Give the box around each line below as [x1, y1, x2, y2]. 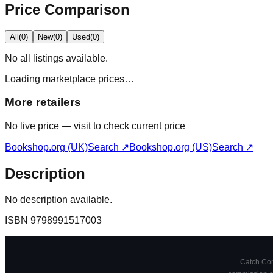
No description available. [5, 194, 112, 205]
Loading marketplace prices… [5, 73, 134, 84]
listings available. [30, 52, 108, 63]
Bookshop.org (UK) [5, 141, 88, 152]
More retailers [5, 96, 81, 109]
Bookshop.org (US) [129, 141, 212, 152]
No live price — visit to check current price [5, 120, 185, 131]
